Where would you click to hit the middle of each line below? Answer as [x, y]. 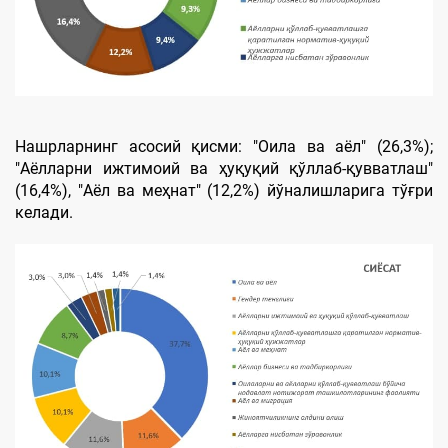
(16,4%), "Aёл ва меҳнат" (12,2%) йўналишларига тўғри [224, 190]
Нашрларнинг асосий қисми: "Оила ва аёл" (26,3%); [224, 146]
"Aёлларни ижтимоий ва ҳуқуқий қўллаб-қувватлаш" [224, 168]
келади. [44, 212]
